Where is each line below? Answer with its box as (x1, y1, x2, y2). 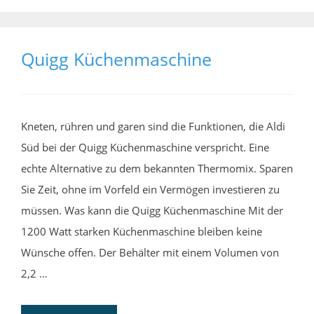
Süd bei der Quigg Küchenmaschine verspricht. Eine (21, 140, 269, 155)
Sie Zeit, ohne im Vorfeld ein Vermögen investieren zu (21, 182, 280, 197)
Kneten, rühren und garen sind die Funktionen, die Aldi (21, 119, 285, 134)
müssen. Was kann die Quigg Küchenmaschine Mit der (21, 203, 283, 218)
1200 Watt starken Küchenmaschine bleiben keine (21, 224, 262, 239)
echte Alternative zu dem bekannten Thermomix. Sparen (21, 161, 293, 176)
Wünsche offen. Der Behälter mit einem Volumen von (21, 245, 279, 260)
